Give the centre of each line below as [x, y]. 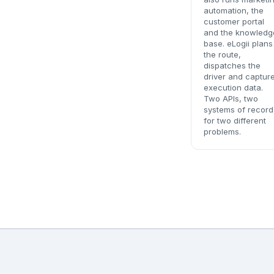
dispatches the [232, 65]
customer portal [234, 21]
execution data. [233, 87]
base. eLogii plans [238, 43]
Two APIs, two [231, 98]
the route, [222, 54]
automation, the [234, 10]
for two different [235, 120]
